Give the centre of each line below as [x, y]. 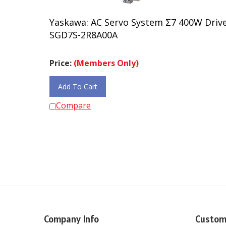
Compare [73, 101]
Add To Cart [78, 82]
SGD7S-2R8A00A [83, 30]
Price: [62, 59]
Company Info [71, 214]
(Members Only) [106, 59]
